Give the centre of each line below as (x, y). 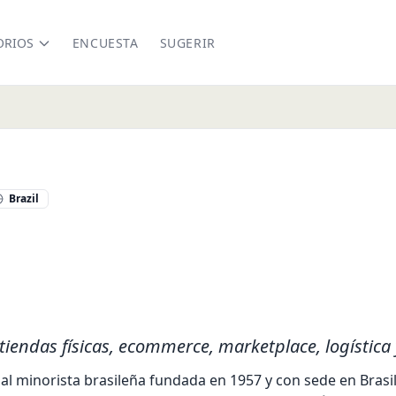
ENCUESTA (105, 43)
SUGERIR (187, 43)
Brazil (24, 198)
